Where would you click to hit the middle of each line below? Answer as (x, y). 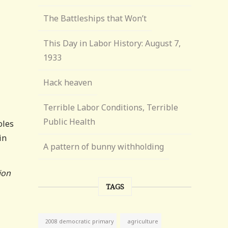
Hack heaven (68, 82)
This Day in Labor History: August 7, (112, 43)
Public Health (69, 122)
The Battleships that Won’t (95, 18)
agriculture (143, 221)
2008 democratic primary (80, 221)
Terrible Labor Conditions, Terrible (111, 107)
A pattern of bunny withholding (104, 147)
